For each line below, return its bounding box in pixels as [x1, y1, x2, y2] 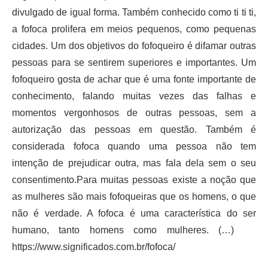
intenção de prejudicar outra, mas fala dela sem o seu [12, 157, 256, 168]
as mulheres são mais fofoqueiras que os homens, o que [12, 191, 256, 202]
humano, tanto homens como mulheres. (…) [12, 224, 256, 235]
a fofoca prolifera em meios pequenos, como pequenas [12, 23, 256, 34]
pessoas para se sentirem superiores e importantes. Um [12, 57, 256, 68]
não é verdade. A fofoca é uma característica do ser [12, 208, 256, 218]
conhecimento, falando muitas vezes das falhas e [12, 90, 256, 101]
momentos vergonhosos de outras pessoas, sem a [12, 107, 256, 118]
